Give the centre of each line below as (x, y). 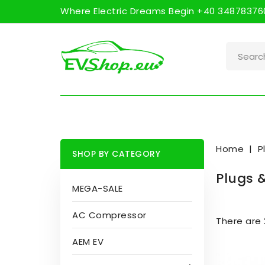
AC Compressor (109, 215)
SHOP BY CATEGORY (116, 154)
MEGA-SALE (98, 188)
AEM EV (88, 242)
